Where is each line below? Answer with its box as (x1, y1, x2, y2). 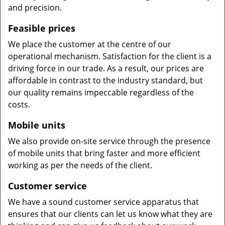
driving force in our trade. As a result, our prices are (8, 63, 204, 74)
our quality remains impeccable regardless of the (8, 87, 194, 98)
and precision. (8, 2, 62, 13)
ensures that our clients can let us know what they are (8, 208, 212, 219)
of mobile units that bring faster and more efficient (8, 148, 200, 159)
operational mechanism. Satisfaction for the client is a (8, 51, 211, 62)
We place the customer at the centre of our (8, 39, 171, 50)
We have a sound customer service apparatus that (8, 196, 199, 207)
